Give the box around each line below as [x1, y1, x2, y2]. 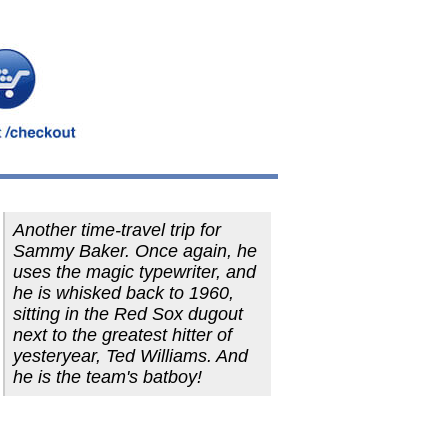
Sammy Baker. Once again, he [13, 241, 257, 261]
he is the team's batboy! [13, 367, 202, 387]
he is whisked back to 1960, [13, 283, 234, 303]
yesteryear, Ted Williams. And [13, 346, 248, 366]
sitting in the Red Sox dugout [13, 304, 243, 324]
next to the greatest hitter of [13, 325, 232, 345]
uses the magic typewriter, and [13, 262, 256, 282]
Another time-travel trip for [13, 220, 221, 240]
